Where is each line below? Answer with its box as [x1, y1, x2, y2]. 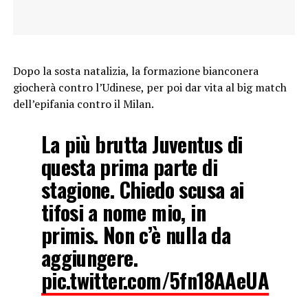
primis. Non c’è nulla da [41, 219, 231, 251]
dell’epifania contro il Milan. [12, 96, 154, 112]
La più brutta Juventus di [41, 129, 243, 160]
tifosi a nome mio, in [41, 197, 206, 228]
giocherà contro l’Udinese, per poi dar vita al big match [12, 80, 287, 96]
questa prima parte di [41, 151, 217, 183]
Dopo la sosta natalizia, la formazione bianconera [12, 63, 258, 79]
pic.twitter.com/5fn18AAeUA [41, 265, 269, 296]
